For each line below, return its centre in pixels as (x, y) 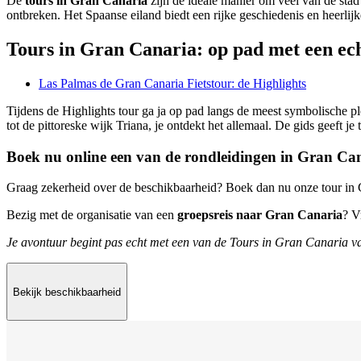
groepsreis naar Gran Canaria (260, 215)
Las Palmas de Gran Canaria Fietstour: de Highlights (172, 83)
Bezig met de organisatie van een (92, 215)
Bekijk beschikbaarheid (67, 292)
